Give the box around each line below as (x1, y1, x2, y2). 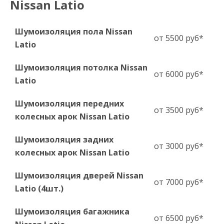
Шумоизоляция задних (15, 134, 113, 145)
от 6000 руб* (154, 68, 203, 80)
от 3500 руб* (154, 104, 203, 116)
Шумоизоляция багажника (15, 206, 129, 217)
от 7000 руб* (154, 176, 203, 188)
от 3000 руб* (154, 140, 203, 152)
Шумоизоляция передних (15, 98, 124, 109)
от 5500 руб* (154, 32, 203, 44)
